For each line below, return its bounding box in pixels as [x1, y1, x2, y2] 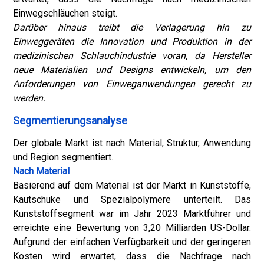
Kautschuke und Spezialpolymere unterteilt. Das [13, 194, 251, 205]
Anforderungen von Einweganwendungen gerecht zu [13, 78, 251, 90]
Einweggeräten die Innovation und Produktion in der [13, 36, 251, 47]
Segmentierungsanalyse [13, 114, 127, 127]
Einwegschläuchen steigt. [13, 8, 117, 19]
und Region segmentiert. [13, 151, 113, 163]
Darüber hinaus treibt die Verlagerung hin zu [13, 22, 251, 33]
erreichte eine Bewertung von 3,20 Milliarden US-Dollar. [13, 222, 251, 233]
